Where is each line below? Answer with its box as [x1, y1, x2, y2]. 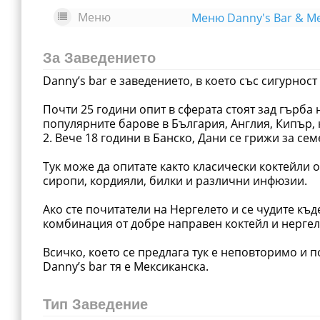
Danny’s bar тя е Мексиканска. [43, 259, 209, 274]
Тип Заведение [43, 296, 148, 312]
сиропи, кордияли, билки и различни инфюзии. [43, 173, 307, 189]
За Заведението [43, 50, 156, 66]
